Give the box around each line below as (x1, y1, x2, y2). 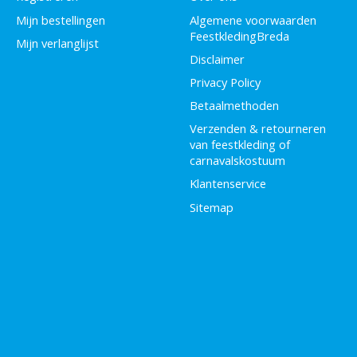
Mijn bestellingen (15, 11, 105, 28)
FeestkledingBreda (189, 27, 289, 44)
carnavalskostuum (189, 152, 285, 169)
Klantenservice (189, 175, 266, 192)
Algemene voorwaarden (189, 11, 316, 28)
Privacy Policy (189, 73, 261, 90)
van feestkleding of (189, 136, 290, 153)
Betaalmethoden (189, 97, 279, 114)
